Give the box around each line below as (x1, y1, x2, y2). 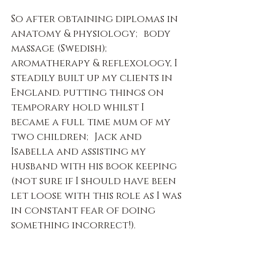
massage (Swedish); (11, 42, 113, 55)
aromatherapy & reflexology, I (11, 56, 180, 70)
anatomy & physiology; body (11, 27, 173, 41)
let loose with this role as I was (11, 189, 184, 203)
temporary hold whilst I (11, 101, 147, 114)
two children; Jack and (11, 130, 144, 144)
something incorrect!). (11, 219, 136, 232)
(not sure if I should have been (11, 174, 179, 188)
